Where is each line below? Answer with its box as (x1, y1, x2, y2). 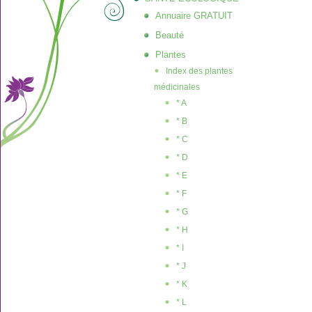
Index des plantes (166, 67, 233, 75)
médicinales (154, 83, 200, 91)
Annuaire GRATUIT (155, 10, 233, 21)
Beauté (155, 30, 184, 40)
